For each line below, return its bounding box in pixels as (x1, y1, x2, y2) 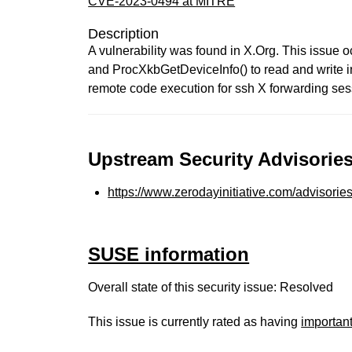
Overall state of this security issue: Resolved (88, 280, 334, 294)
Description (88, 26, 159, 42)
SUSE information (88, 244, 250, 265)
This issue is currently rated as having (88, 315, 302, 328)
